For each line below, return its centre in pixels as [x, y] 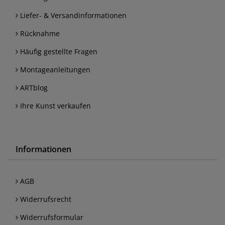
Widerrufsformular [51, 217]
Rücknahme [39, 33]
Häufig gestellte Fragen [58, 51]
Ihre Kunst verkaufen [54, 105]
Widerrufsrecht [45, 199]
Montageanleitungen [54, 69]
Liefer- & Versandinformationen [72, 15]
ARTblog [33, 87]
